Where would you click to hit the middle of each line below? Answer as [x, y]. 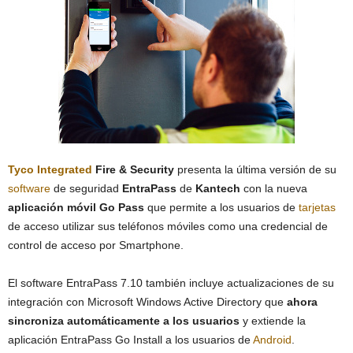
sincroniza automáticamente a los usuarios [124, 321]
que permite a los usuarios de [221, 207]
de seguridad [86, 188]
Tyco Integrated [50, 169]
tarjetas [317, 207]
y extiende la [273, 321]
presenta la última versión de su [255, 169]
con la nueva [274, 188]
